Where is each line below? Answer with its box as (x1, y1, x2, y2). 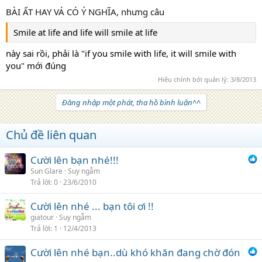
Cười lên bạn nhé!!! (30, 153, 119, 167)
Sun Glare (30, 166, 63, 176)
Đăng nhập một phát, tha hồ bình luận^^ (61, 97, 201, 108)
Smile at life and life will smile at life (13, 26, 157, 38)
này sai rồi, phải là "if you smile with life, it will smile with (6, 47, 236, 59)
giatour (30, 212, 54, 222)
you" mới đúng (6, 59, 66, 71)
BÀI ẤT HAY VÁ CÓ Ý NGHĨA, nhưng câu (6, 5, 164, 18)
